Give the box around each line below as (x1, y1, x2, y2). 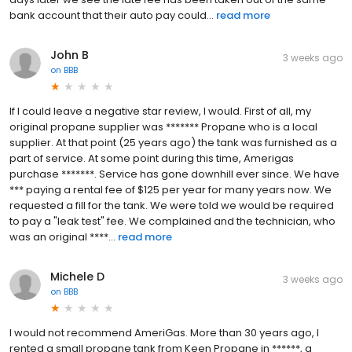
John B (50, 46, 89, 63)
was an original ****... (9, 229, 115, 244)
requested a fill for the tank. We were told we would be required (9, 197, 334, 213)
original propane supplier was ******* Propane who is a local (9, 119, 317, 134)
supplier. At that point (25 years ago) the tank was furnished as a (9, 134, 337, 150)
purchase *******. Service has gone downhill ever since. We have (9, 166, 339, 181)
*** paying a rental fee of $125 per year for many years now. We (9, 181, 332, 197)
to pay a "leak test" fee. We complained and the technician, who (9, 213, 335, 229)
